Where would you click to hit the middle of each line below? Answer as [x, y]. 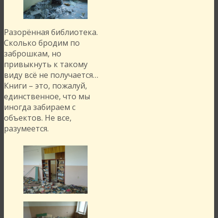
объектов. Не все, [38, 118]
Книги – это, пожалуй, [45, 86]
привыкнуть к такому [46, 64]
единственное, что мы [47, 97]
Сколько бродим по [42, 43]
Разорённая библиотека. [51, 32]
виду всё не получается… [51, 75]
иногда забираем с [40, 107]
